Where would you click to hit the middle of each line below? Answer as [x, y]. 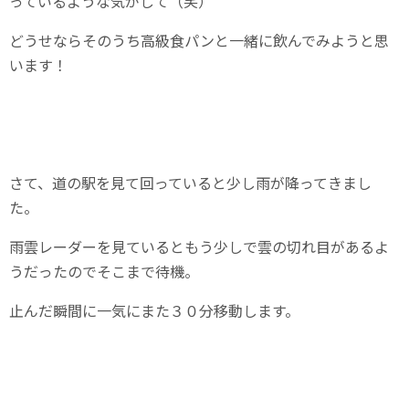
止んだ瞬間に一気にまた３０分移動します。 [154, 310]
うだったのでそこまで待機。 [104, 271]
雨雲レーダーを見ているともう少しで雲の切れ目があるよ [199, 246]
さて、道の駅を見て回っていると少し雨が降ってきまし [190, 182]
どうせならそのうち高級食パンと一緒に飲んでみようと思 [199, 40]
